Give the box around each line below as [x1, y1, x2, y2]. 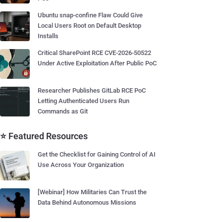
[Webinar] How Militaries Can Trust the [38, 188, 147, 196]
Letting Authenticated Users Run [38, 97, 129, 105]
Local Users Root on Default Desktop [38, 22, 141, 29]
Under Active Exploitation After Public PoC [38, 59, 157, 67]
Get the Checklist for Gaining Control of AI [38, 151, 156, 158]
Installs [38, 32, 58, 40]
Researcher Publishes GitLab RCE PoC [38, 87, 146, 94]
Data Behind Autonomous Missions [38, 199, 136, 206]
